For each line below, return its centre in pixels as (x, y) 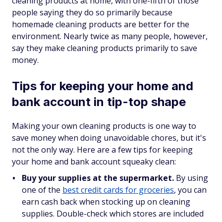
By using (191, 178)
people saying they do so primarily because (92, 12)
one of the (42, 190)
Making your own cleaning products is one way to (104, 126)
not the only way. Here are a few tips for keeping (102, 149)
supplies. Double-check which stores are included (113, 213)
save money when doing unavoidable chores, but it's (109, 138)
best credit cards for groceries (118, 190)
